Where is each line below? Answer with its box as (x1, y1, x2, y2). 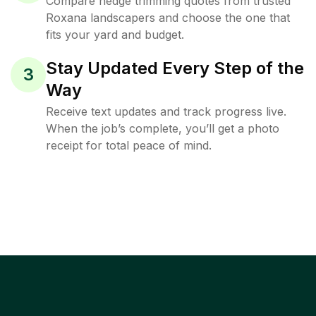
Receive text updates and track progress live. (46, 104, 286, 119)
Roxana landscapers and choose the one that (46, 11, 290, 25)
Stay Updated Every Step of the (46, 58, 304, 78)
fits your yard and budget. (46, 28, 184, 42)
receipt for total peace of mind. (46, 138, 212, 152)
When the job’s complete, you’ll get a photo (46, 121, 279, 135)
